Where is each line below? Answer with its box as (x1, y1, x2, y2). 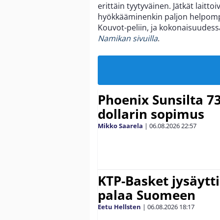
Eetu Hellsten (98, 202, 141, 211)
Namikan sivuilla (98, 32, 158, 44)
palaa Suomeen (98, 186, 195, 204)
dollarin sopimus (98, 105, 204, 123)
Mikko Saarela (98, 121, 143, 130)
